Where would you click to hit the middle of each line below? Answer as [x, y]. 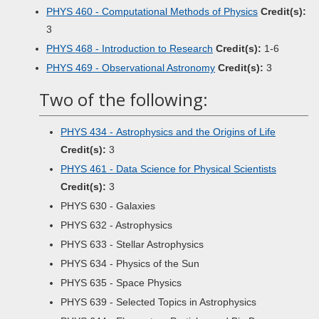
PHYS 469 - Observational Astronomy [131, 68]
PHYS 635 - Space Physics [121, 283]
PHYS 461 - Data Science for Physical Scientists [168, 169]
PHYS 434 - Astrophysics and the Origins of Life [168, 132]
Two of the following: [124, 99]
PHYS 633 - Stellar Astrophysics [132, 244]
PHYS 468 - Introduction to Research [130, 48]
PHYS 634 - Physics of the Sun [130, 263]
